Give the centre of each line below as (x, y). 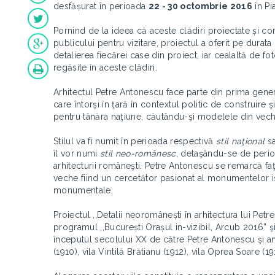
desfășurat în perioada (101, 6)
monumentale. (83, 190)
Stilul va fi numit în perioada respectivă (135, 141)
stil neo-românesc (138, 153)
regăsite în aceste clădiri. (105, 68)
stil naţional (241, 141)
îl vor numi (77, 153)
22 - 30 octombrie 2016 (200, 6)
